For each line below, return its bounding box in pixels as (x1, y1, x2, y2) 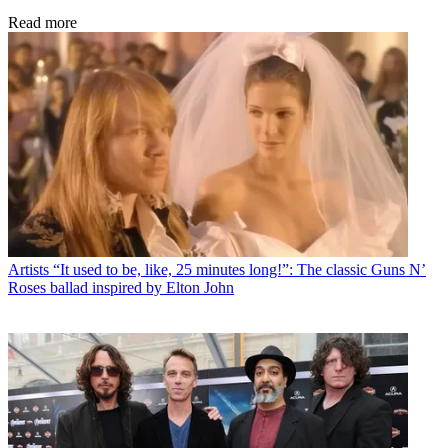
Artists (8, 261, 49, 279)
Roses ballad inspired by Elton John (8, 279, 234, 297)
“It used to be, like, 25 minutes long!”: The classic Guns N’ (53, 261, 426, 279)
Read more (8, 14, 77, 32)
